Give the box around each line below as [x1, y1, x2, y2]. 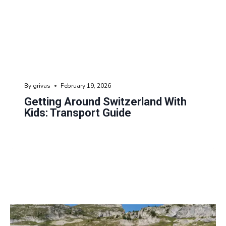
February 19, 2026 [61, 82, 111, 90]
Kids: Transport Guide [24, 106, 131, 120]
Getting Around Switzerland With [24, 95, 187, 108]
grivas [33, 82, 51, 90]
